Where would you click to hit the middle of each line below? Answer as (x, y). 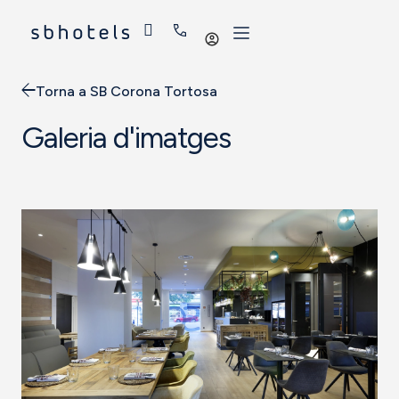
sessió (239, 47)
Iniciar (238, 30)
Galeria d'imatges (126, 137)
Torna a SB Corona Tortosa (126, 91)
